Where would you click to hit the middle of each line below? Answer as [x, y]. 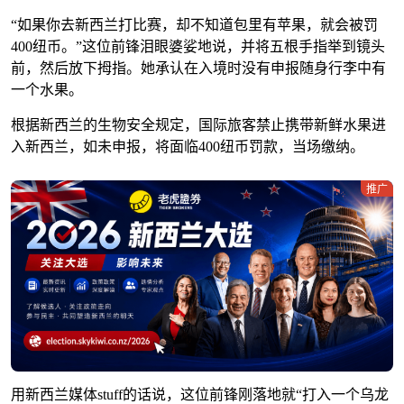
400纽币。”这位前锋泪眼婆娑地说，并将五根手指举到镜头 [198, 47]
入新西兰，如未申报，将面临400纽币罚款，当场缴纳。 [188, 147]
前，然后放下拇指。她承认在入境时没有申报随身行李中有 [198, 69]
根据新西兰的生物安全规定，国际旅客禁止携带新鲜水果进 [198, 125]
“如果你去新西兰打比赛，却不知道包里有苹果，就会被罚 [194, 25]
